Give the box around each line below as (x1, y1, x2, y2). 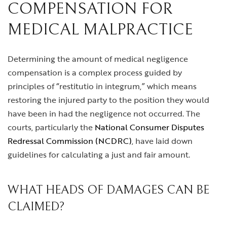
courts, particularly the (8, 121, 95, 133)
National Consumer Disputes (95, 121, 204, 133)
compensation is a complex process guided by (8, 66, 182, 79)
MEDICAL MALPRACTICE (8, 20, 193, 39)
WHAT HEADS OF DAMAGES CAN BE (8, 183, 209, 197)
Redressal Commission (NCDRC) (8, 135, 132, 147)
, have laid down (132, 135, 193, 147)
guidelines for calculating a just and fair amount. (8, 148, 190, 161)
